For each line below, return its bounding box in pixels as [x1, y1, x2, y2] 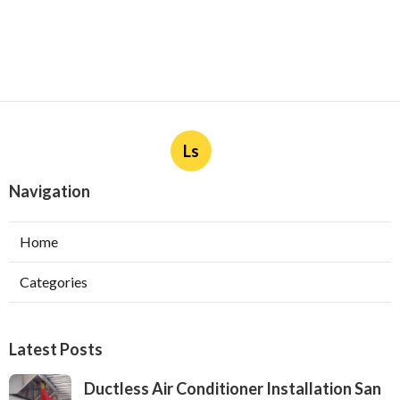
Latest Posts [9, 339, 103, 360]
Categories [20, 273, 87, 291]
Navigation [9, 181, 90, 202]
